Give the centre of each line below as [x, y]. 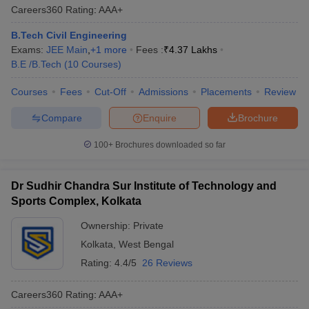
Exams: [29, 50]
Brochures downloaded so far [169, 145]
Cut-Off [110, 92]
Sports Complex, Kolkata [76, 201]
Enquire [160, 118]
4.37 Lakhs [193, 50]
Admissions [163, 92]
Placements [226, 92]
